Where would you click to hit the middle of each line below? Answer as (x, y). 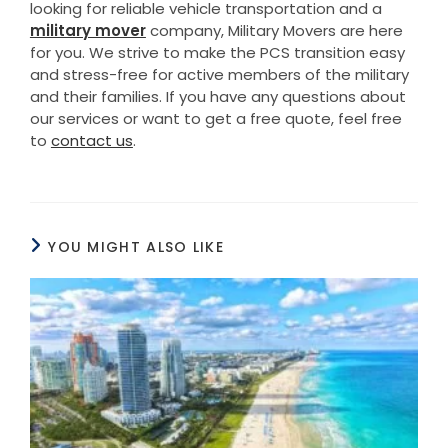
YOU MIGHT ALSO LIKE (136, 246)
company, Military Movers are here (274, 30)
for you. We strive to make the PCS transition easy (217, 52)
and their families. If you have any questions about (217, 96)
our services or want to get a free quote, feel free (215, 118)
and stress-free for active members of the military (219, 74)
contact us (91, 140)
